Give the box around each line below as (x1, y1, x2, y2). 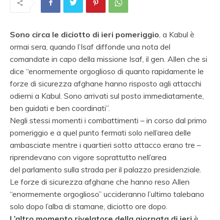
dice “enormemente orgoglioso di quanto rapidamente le (10, 66, 204, 76)
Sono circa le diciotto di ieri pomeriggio (10, 29, 159, 39)
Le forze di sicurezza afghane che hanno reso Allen (10, 176, 190, 187)
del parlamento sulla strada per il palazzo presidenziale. (10, 164, 201, 174)
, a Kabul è (159, 29, 194, 39)
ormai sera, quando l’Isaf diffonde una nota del (10, 41, 170, 52)
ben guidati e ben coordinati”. (10, 103, 110, 113)
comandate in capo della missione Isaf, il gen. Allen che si (10, 54, 207, 64)
